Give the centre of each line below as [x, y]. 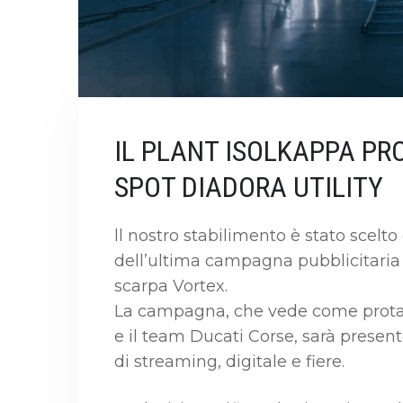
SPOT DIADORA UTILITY [249, 187]
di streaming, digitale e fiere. [229, 361]
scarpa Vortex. [171, 286]
